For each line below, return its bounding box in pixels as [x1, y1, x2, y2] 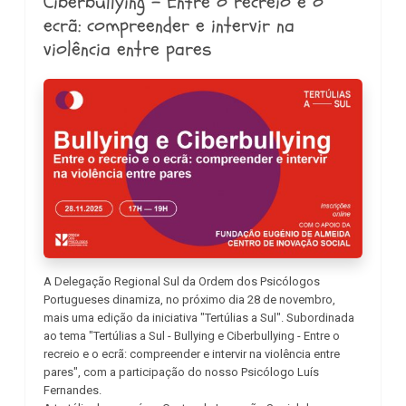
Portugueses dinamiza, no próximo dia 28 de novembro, [43, 292, 335, 306]
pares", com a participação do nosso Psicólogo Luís [43, 364, 319, 379]
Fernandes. [43, 382, 101, 397]
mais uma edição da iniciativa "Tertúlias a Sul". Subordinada [43, 310, 354, 324]
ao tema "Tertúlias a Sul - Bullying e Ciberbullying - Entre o [43, 328, 340, 343]
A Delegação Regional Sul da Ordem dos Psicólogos [43, 274, 320, 288]
